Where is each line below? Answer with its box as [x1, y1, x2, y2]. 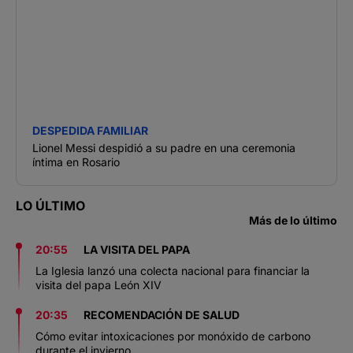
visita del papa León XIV [35, 278, 162, 292]
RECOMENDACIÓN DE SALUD [84, 308, 240, 322]
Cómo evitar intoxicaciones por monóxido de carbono [35, 329, 310, 344]
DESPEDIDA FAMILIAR [32, 124, 148, 138]
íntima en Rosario [32, 155, 120, 169]
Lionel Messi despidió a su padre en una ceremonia [32, 141, 295, 155]
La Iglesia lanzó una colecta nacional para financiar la [35, 264, 310, 278]
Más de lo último [249, 214, 337, 228]
